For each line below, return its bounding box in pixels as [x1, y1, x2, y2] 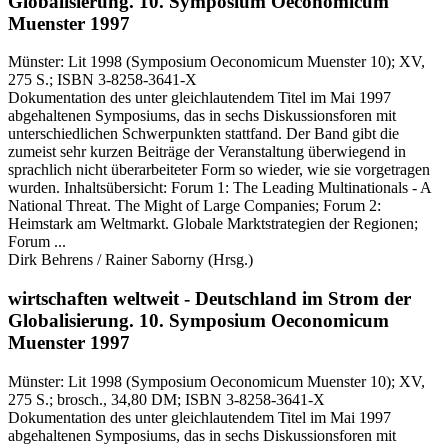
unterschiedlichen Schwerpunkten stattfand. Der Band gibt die [8, 125, 399, 143]
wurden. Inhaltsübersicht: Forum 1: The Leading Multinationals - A [8, 179, 431, 197]
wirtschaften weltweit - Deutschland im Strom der [8, 288, 411, 310]
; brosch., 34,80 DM [49, 390, 177, 408]
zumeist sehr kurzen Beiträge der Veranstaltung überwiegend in [8, 143, 406, 161]
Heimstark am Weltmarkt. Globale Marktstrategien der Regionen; [8, 215, 418, 233]
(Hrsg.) [204, 251, 253, 269]
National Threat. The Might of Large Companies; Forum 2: [8, 197, 381, 215]
